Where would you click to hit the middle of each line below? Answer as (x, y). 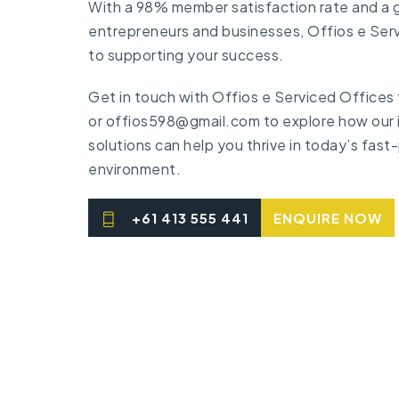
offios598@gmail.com (183, 120)
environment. (134, 168)
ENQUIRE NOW (328, 217)
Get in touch (132, 96)
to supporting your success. (187, 54)
